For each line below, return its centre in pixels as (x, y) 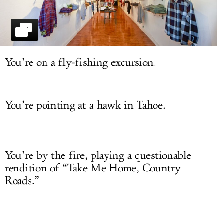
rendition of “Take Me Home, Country (93, 168)
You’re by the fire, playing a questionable (98, 156)
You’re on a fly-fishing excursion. (81, 63)
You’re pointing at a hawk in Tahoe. (85, 105)
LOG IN (108, 11)
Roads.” (22, 181)
